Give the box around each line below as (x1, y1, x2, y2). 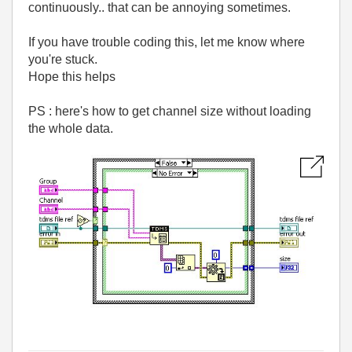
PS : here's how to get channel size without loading (28, 104, 311, 118)
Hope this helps (28, 70, 115, 83)
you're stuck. (28, 53, 97, 66)
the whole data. (28, 122, 113, 135)
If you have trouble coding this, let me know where (28, 35, 305, 49)
